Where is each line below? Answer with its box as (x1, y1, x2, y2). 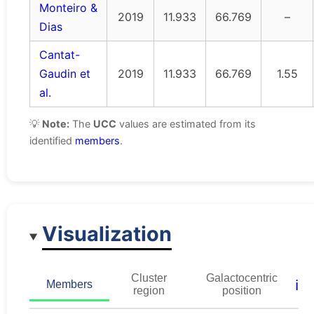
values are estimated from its (116, 118, 256, 130)
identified (29, 135, 75, 147)
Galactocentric (205, 271, 278, 284)
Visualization (42, 221, 172, 246)
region (132, 284, 165, 296)
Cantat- (39, 48, 80, 62)
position (221, 284, 261, 296)
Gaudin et (39, 67, 90, 81)
